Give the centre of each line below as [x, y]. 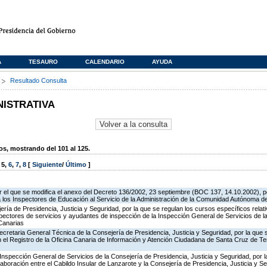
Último [77, 165]
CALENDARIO [105, 62]
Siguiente [47, 165]
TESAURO [43, 62]
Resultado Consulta [38, 80]
